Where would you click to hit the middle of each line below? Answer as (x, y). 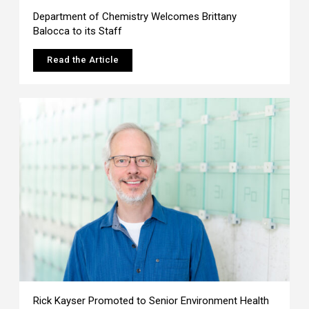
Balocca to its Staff (78, 31)
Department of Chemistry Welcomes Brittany (135, 16)
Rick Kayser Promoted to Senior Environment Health (151, 300)
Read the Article (83, 59)
